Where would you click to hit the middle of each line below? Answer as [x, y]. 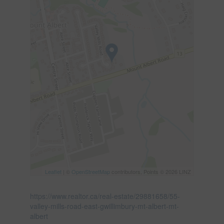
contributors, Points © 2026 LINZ [151, 171]
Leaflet [53, 171]
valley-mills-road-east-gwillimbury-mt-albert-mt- [104, 206]
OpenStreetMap [91, 171]
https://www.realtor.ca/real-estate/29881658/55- [105, 196]
